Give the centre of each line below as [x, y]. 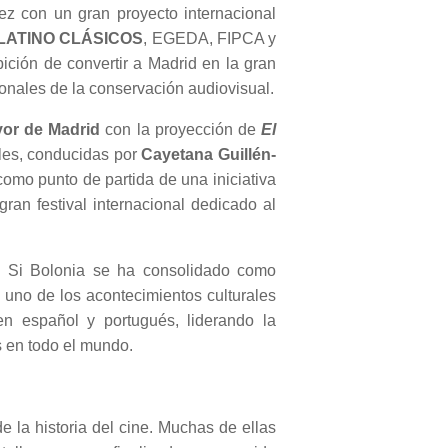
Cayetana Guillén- [209, 155]
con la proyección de [181, 130]
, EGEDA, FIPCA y [210, 39]
